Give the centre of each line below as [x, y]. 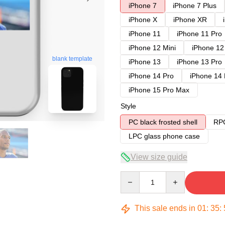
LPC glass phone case [164, 136]
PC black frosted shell [163, 122]
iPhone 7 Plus [195, 6]
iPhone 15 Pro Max [159, 90]
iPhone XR [190, 20]
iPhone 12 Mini [152, 48]
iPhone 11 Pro [199, 34]
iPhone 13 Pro [199, 62]
